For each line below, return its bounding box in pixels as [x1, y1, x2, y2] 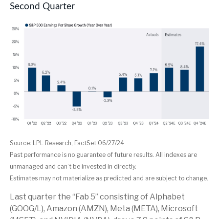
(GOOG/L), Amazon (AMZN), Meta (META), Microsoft [10, 203, 198, 213]
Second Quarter [10, 2, 75, 11]
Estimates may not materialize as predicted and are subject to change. [10, 174, 208, 182]
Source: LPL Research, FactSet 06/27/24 [10, 139, 124, 147]
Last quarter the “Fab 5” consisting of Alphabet [10, 192, 185, 201]
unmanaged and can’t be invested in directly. [10, 162, 136, 170]
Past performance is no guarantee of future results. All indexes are [10, 151, 197, 158]
